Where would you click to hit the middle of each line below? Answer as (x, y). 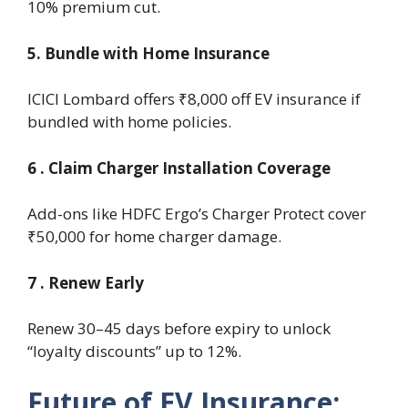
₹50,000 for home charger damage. (154, 237)
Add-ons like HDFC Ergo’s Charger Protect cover (197, 214)
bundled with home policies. (129, 122)
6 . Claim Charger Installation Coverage (179, 168)
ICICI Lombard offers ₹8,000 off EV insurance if (194, 99)
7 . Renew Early (86, 282)
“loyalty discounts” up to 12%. (134, 352)
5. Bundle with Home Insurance (148, 53)
